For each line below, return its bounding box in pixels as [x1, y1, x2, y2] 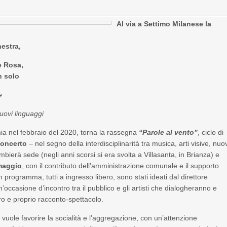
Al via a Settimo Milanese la [117, 20, 212, 28]
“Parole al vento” [137, 128, 198, 136]
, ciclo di [198, 128, 224, 136]
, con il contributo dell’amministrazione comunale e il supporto [22, 162, 219, 170]
